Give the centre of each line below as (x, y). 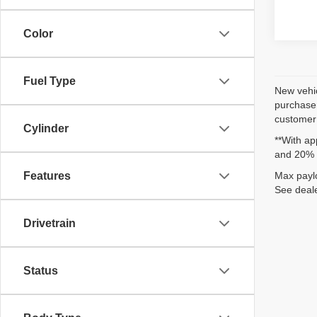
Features (47, 176)
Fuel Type (50, 81)
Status (41, 271)
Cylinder (46, 128)
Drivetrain (50, 223)
